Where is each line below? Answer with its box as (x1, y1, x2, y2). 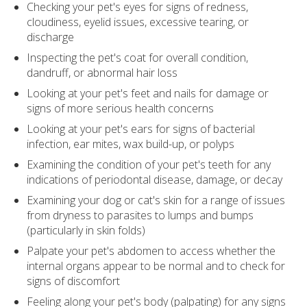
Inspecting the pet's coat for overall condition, (27, 50, 249, 66)
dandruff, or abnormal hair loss (27, 65, 178, 81)
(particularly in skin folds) (27, 223, 146, 238)
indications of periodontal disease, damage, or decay (27, 172, 283, 188)
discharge (27, 29, 75, 45)
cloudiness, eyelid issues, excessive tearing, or (27, 14, 249, 30)
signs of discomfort (27, 273, 121, 289)
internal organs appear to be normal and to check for (27, 258, 286, 274)
